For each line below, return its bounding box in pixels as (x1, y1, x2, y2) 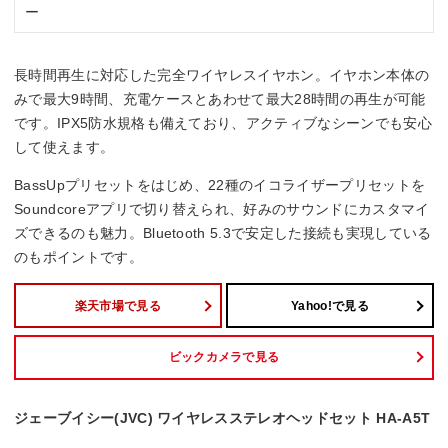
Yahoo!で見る (291, 298, 369, 313)
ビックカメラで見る (168, 350, 280, 365)
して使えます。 (14, 139, 115, 156)
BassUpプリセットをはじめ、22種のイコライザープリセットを (14, 177, 426, 194)
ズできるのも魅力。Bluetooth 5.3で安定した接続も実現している (14, 225, 432, 242)
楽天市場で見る (74, 298, 162, 313)
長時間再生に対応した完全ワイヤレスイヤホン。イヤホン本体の (14, 67, 430, 84)
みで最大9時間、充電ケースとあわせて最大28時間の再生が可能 (14, 91, 426, 108)
